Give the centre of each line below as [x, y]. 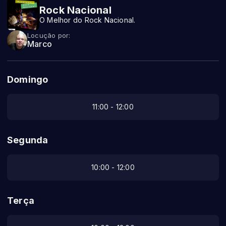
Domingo [28, 80]
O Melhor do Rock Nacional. [88, 20]
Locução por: [49, 36]
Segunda [28, 140]
